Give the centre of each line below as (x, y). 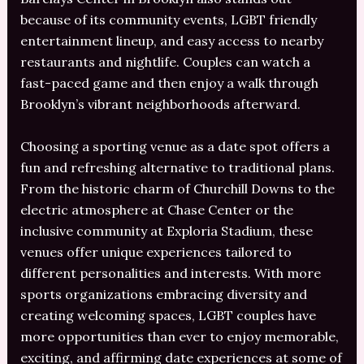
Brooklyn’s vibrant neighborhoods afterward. (160, 104)
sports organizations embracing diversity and (163, 294)
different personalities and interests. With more (170, 273)
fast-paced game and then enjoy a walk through (169, 83)
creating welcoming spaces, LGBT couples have (168, 315)
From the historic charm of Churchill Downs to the (177, 188)
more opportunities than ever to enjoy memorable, (179, 336)
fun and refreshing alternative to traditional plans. (177, 167)
